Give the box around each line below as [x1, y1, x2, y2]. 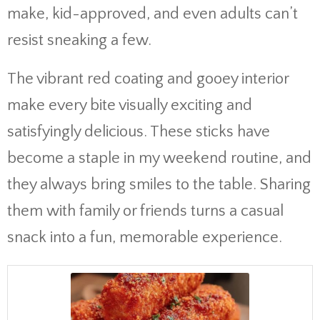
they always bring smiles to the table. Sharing [7, 176, 311, 194]
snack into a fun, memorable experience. [7, 229, 282, 246]
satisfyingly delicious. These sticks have [7, 123, 270, 141]
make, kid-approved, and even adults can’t [7, 5, 298, 23]
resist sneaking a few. [7, 31, 151, 49]
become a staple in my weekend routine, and [7, 149, 311, 167]
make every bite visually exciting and [7, 96, 252, 114]
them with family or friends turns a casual [7, 202, 284, 220]
